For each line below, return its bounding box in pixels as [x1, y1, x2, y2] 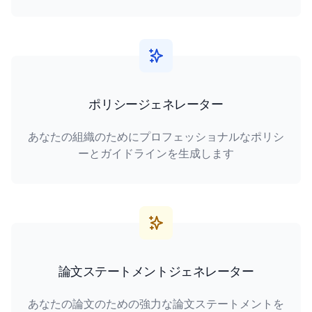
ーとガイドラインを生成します [78, 146, 234, 160]
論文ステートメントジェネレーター [58, 264, 254, 279]
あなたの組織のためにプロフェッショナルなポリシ [28, 130, 284, 143]
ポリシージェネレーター [88, 97, 224, 111]
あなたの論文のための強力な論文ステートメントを [28, 297, 284, 311]
